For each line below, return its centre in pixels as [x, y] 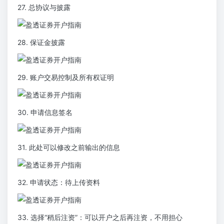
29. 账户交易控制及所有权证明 [66, 77]
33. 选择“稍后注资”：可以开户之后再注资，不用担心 [100, 217]
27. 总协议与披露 [44, 7]
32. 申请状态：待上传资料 [59, 182]
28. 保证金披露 [41, 42]
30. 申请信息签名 [45, 112]
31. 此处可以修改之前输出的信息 [69, 147]
